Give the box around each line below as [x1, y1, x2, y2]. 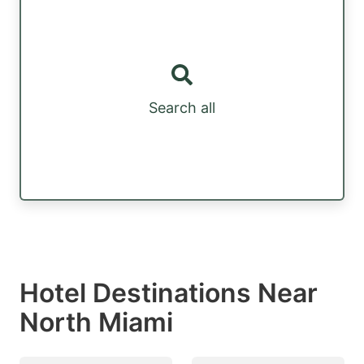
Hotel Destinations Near [19, 276, 318, 309]
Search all [149, 99, 215, 117]
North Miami [19, 305, 173, 338]
